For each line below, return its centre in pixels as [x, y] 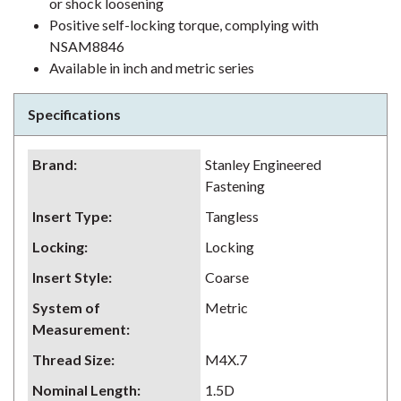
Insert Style [70, 277]
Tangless [232, 216]
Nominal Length [85, 390]
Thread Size [72, 359]
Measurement [79, 329]
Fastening [235, 186]
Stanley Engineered [263, 164]
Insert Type [70, 216]
